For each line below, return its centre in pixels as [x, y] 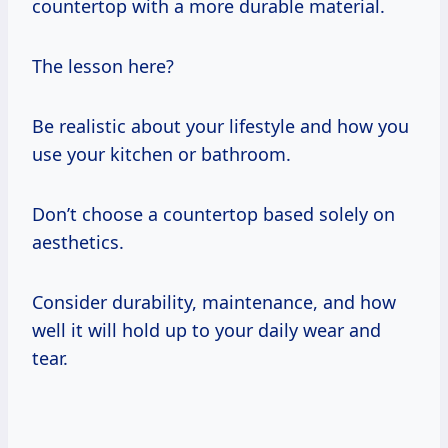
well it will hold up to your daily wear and [206, 329]
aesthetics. [78, 241]
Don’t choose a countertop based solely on [213, 213]
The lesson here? [103, 65]
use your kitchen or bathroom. [161, 153]
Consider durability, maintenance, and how [214, 301]
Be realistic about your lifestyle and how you [220, 125]
